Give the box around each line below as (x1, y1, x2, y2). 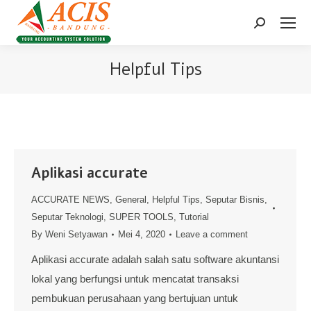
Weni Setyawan (45, 229, 108, 239)
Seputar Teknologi (31, 212, 103, 222)
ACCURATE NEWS (31, 194, 110, 205)
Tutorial (179, 212, 209, 222)
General (115, 194, 146, 205)
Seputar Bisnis (205, 194, 264, 205)
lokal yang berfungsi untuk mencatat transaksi (31, 273, 239, 285)
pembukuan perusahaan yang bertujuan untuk (31, 292, 238, 304)
